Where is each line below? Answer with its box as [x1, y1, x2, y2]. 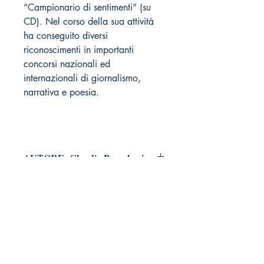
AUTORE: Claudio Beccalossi [24, 150, 144, 164]
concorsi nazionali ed [24, 57, 110, 70]
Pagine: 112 [24, 183, 70, 197]
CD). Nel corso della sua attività [24, 15, 154, 28]
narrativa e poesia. [24, 85, 99, 98]
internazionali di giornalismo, [24, 71, 141, 84]
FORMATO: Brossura [24, 215, 114, 229]
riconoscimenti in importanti [24, 43, 134, 56]
